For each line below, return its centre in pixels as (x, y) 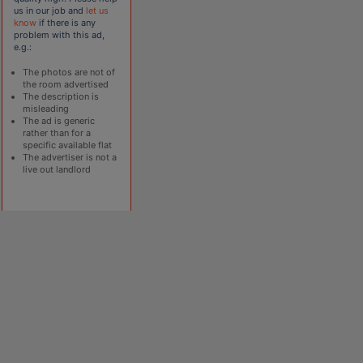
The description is (61, 96)
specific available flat (68, 145)
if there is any (66, 22)
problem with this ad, (60, 34)
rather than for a (57, 132)
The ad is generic (59, 120)
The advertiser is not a (70, 157)
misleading (46, 108)
